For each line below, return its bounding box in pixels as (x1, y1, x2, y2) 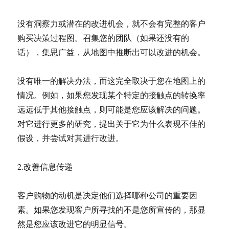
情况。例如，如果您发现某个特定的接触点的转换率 (17, 89, 206, 100)
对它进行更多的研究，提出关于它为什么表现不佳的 (17, 118, 206, 129)
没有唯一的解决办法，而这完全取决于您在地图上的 (17, 75, 206, 86)
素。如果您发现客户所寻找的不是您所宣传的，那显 (17, 204, 206, 215)
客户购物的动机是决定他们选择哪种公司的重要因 (17, 190, 198, 200)
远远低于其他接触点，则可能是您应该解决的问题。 (17, 104, 206, 114)
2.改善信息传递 (17, 161, 73, 172)
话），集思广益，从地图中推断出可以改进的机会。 (17, 47, 206, 57)
